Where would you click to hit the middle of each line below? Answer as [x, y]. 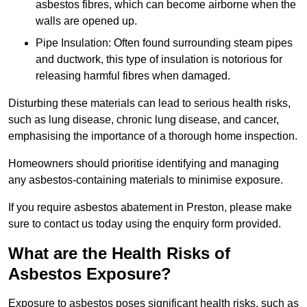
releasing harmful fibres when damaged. [133, 76]
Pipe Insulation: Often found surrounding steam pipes [164, 43]
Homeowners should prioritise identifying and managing [144, 164]
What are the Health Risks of [119, 254]
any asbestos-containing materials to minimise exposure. [146, 180]
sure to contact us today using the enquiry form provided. [145, 224]
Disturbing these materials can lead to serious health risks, [149, 103]
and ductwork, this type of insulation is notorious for [159, 60]
